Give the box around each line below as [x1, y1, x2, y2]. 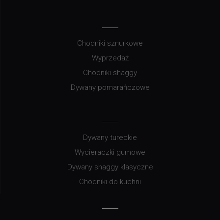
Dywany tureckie [83, 133, 137, 142]
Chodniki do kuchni [79, 177, 141, 186]
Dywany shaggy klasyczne [67, 162, 153, 171]
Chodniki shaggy [83, 68, 137, 77]
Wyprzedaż [91, 53, 129, 62]
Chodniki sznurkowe [77, 38, 143, 48]
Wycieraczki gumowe [75, 147, 145, 157]
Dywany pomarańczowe [70, 82, 150, 92]
